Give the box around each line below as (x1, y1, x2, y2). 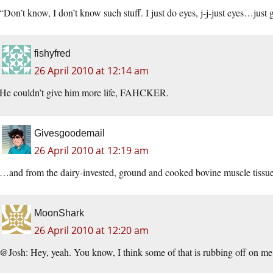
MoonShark (34, 208, 84, 219)
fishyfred (34, 48, 71, 59)
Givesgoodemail (34, 128, 105, 139)
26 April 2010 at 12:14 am (34, 64, 149, 78)
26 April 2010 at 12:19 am (34, 144, 149, 158)
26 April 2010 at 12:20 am (34, 224, 149, 238)
